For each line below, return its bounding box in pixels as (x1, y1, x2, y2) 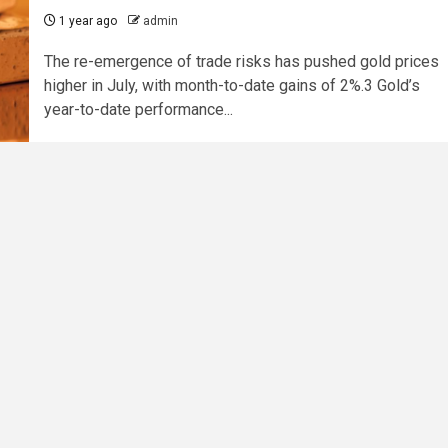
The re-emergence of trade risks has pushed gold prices (43, 52, 439, 72)
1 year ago (55, 14, 117, 29)
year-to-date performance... (43, 100, 233, 120)
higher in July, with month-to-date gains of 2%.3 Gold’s (43, 76, 420, 96)
